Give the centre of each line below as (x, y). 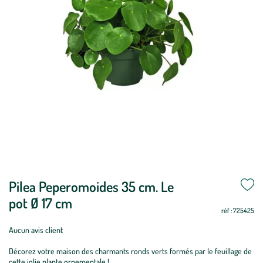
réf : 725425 (238, 210)
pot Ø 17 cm (41, 203)
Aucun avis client (36, 230)
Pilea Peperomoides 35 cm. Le (91, 186)
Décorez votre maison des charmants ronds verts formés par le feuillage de (130, 251)
